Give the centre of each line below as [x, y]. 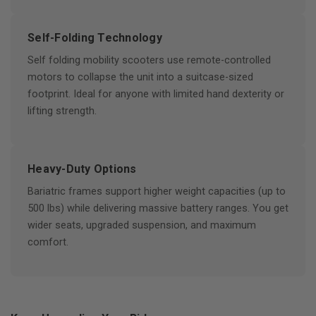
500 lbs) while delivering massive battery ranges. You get [158, 208]
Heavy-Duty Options [82, 169]
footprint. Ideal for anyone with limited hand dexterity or [156, 94]
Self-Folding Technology [95, 38]
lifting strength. [62, 111]
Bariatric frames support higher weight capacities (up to [157, 192]
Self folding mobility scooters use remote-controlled [149, 60]
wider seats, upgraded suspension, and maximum [142, 225]
